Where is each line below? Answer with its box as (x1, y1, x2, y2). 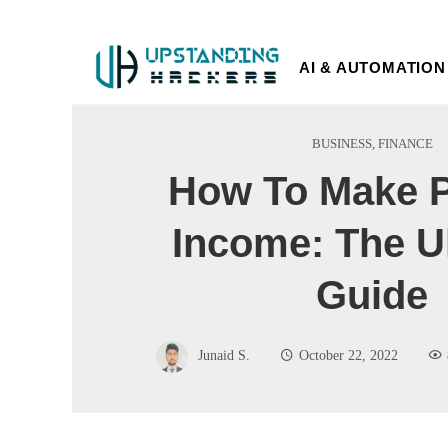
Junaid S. (198, 346, 250, 363)
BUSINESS (311, 136, 372, 151)
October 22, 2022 (299, 346, 398, 363)
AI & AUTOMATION (298, 58, 446, 76)
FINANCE (377, 136, 433, 151)
